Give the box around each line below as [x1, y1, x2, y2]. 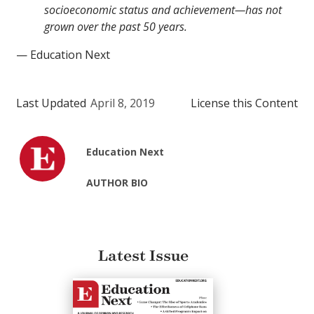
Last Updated [16, 95, 86, 111]
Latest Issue [97, 247, 189, 266]
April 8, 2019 [90, 95, 155, 111]
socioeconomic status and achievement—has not [44, 2, 282, 18]
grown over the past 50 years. [44, 19, 187, 35]
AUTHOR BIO [86, 176, 149, 190]
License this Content [191, 95, 298, 111]
